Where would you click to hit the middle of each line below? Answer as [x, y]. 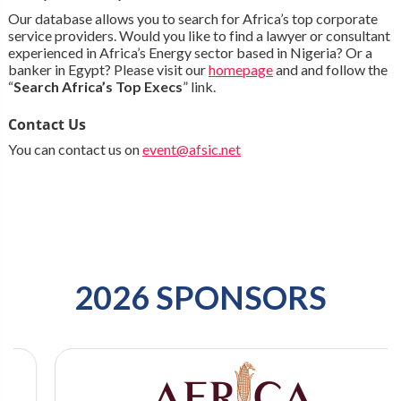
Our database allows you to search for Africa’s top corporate [192, 19]
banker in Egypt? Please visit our [108, 70]
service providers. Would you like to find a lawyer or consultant [199, 36]
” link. [199, 87]
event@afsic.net [191, 149]
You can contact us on [75, 149]
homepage [240, 70]
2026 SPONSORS [200, 298]
